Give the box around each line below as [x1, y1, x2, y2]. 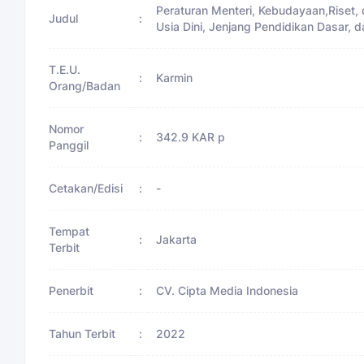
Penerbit [49, 283, 94, 297]
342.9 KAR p [156, 129, 225, 144]
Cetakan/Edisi [49, 180, 123, 195]
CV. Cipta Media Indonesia [156, 283, 298, 297]
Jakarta [156, 232, 197, 246]
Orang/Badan [49, 78, 121, 93]
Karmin [156, 70, 193, 84]
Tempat [49, 223, 90, 238]
